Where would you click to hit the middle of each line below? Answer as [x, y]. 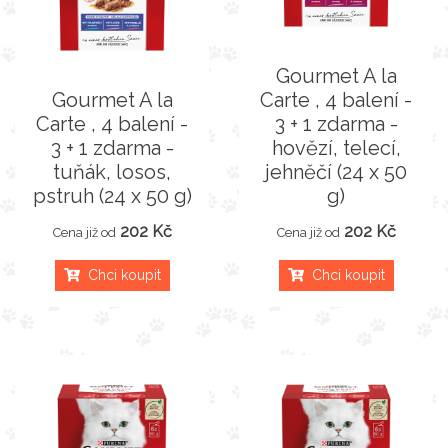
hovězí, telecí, [336, 148]
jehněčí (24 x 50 [336, 172]
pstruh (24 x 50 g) [112, 196]
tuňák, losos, [112, 172]
